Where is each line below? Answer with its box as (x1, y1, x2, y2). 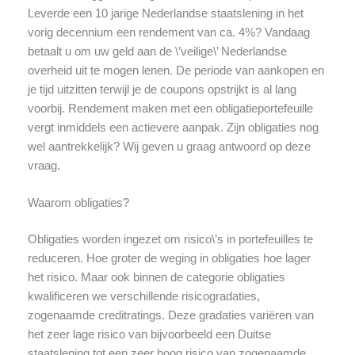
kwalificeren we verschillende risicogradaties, (27, 289, 260, 303)
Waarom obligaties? (27, 196, 129, 209)
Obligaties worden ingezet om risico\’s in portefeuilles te (27, 232, 313, 246)
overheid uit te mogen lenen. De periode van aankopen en (27, 63, 324, 77)
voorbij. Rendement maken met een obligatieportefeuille (27, 101, 313, 115)
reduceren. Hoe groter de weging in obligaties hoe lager (27, 251, 311, 265)
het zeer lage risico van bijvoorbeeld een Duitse (27, 327, 271, 341)
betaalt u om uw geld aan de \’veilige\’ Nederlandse (27, 44, 287, 58)
